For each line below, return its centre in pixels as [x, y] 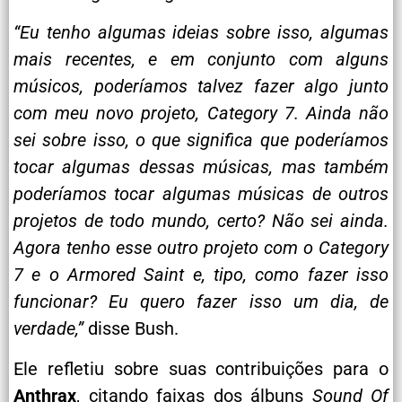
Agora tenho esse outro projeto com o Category [201, 248]
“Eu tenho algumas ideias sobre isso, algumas [201, 33]
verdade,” [48, 329]
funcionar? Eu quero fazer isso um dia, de [201, 302]
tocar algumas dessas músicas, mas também [201, 167]
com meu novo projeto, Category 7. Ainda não [201, 114]
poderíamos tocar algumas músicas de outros [201, 194]
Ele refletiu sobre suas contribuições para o [201, 368]
